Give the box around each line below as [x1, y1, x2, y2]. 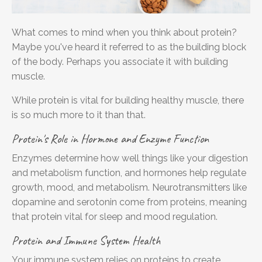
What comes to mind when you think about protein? [12, 26, 237, 38]
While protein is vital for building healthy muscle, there [12, 94, 244, 106]
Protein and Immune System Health [12, 232, 161, 248]
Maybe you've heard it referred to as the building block [12, 41, 246, 53]
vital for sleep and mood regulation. [64, 211, 218, 222]
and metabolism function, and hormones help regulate [12, 167, 246, 178]
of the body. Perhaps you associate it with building [12, 56, 228, 67]
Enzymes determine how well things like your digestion [12, 152, 248, 164]
